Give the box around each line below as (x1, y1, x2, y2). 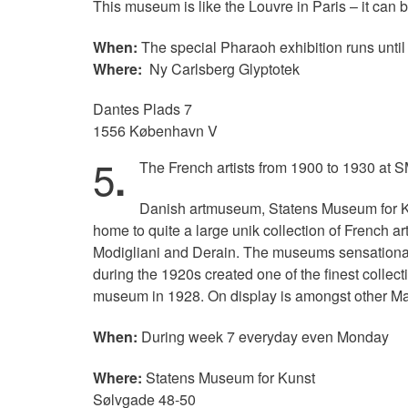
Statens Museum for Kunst (142, 366, 315, 388)
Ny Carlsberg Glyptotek (142, 57, 300, 79)
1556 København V (93, 120, 218, 142)
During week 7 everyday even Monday (138, 326, 389, 348)
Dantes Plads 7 (93, 98, 192, 120)
